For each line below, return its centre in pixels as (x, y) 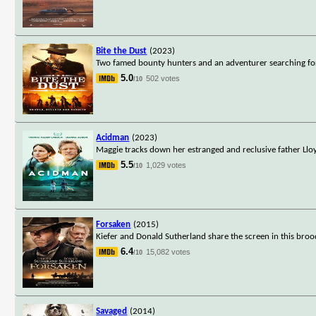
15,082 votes (169, 251)
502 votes (163, 78)
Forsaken (114, 224)
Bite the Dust (122, 51)
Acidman (113, 138)
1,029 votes (166, 165)
